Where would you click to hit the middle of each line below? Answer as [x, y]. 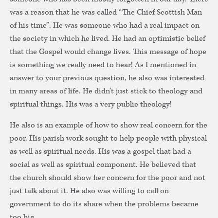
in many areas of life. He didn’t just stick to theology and [106, 91]
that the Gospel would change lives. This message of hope [108, 52]
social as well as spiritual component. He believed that [103, 165]
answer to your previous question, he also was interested [107, 78]
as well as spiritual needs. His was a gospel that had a [100, 152]
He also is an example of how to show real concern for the [109, 126]
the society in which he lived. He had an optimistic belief [108, 39]
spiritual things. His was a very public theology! [92, 105]
